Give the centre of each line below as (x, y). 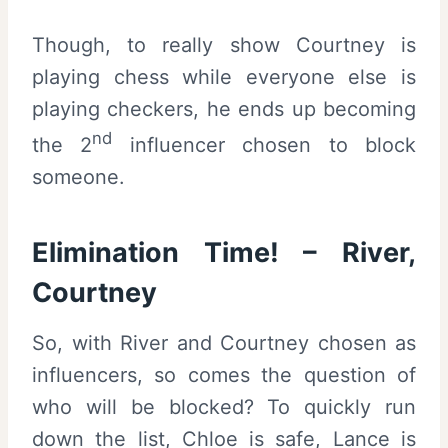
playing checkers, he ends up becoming (224, 109)
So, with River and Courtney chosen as (224, 342)
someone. (78, 176)
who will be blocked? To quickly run (224, 406)
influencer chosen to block (264, 144)
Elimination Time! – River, (224, 253)
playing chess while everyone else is (224, 77)
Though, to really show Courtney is (224, 45)
